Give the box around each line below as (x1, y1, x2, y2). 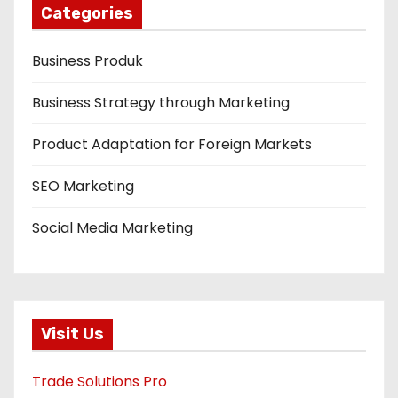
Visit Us (41, 324, 104, 344)
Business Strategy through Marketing (32, 92, 290, 113)
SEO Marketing (32, 176, 134, 196)
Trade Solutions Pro (32, 371, 167, 392)
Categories (41, 4, 133, 23)
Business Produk (32, 51, 143, 71)
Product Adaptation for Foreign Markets (32, 134, 312, 155)
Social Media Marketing (32, 218, 193, 238)
